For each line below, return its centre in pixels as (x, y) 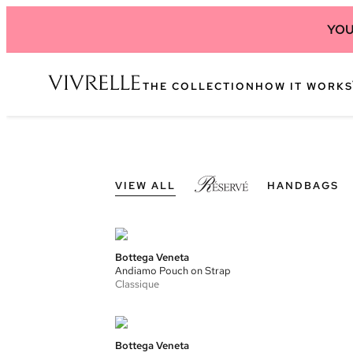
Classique (137, 284)
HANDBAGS (303, 186)
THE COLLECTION (199, 86)
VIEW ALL (145, 186)
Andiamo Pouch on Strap (173, 271)
